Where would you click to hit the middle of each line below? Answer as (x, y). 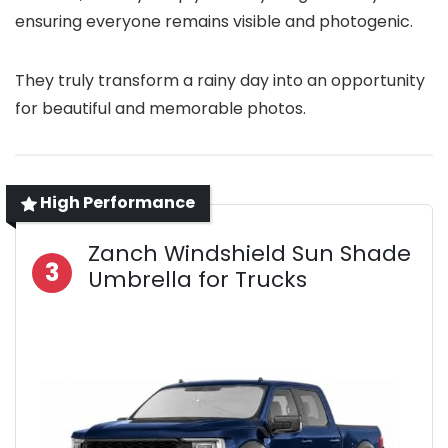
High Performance (116, 203)
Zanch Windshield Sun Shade (249, 254)
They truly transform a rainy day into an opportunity (220, 81)
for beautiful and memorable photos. (160, 109)
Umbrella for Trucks (197, 280)
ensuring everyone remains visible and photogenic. (214, 22)
